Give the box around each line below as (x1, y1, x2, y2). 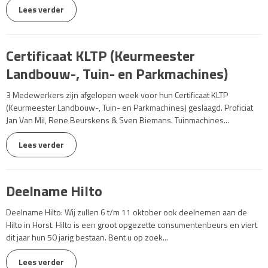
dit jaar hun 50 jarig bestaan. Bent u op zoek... (6, 231, 168, 243)
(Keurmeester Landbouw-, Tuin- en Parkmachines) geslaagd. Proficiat (6, 101, 253, 114)
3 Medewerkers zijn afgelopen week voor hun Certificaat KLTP (6, 89, 228, 101)
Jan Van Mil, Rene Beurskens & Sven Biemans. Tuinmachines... (6, 114, 229, 126)
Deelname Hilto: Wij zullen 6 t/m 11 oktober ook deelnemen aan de (6, 206, 247, 218)
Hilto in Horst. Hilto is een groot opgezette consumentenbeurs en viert (6, 218, 257, 231)
